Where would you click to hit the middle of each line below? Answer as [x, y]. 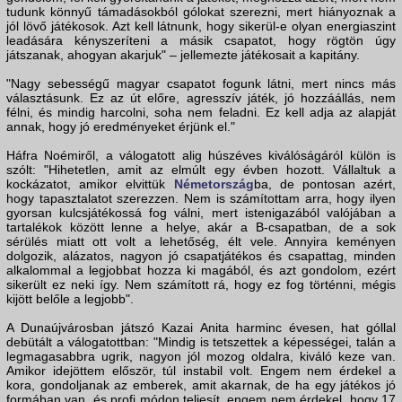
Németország [214, 184]
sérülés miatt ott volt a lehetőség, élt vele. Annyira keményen [201, 241]
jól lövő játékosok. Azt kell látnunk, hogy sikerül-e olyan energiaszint [201, 26]
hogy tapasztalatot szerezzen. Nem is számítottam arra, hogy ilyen [201, 198]
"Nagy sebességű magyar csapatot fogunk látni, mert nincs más [201, 83]
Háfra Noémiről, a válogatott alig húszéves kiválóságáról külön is [201, 155]
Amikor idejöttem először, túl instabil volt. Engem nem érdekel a [201, 370]
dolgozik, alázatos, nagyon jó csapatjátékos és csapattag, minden [201, 255]
